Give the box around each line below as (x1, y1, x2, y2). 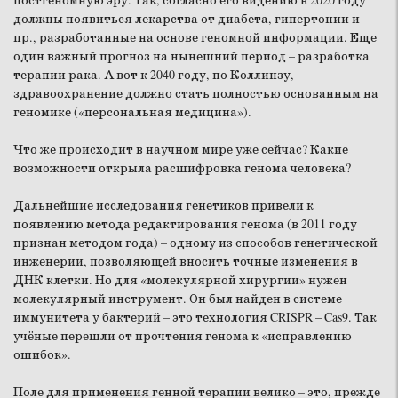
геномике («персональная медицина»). (13, 104, 251, 121)
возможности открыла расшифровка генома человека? (13, 160, 351, 177)
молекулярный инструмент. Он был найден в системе (13, 291, 342, 307)
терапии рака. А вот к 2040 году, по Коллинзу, (13, 67, 294, 84)
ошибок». (13, 346, 71, 363)
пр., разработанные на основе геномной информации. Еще (13, 29, 377, 46)
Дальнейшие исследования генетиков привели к (13, 197, 314, 214)
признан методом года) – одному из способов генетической (13, 235, 378, 251)
